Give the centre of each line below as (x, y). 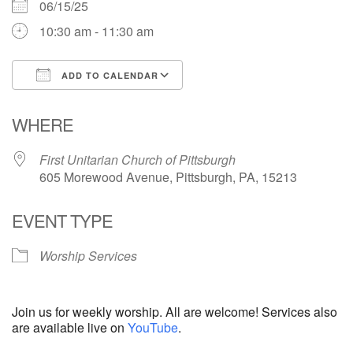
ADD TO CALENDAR (108, 75)
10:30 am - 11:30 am (97, 31)
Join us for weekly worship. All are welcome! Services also (175, 312)
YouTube (153, 327)
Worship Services (88, 256)
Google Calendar (246, 104)
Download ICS (80, 104)
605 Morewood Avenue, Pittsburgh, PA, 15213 (168, 177)
